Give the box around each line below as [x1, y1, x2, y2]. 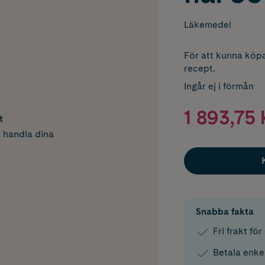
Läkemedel [183, 19, 231, 30]
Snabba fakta [195, 206, 254, 218]
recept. [183, 63, 215, 74]
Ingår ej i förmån [183, 80, 254, 92]
